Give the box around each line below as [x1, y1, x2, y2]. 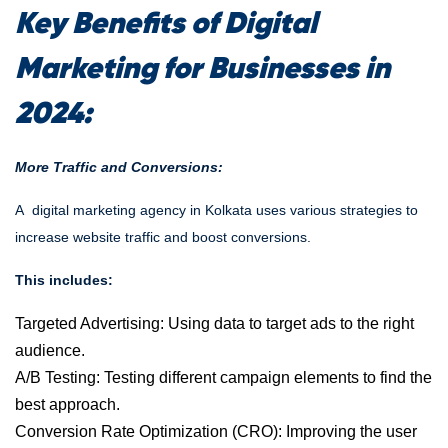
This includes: [15, 272, 113, 288]
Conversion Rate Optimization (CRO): [15, 423, 282, 440]
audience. [15, 342, 85, 359]
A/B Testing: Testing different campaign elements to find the [15, 369, 432, 386]
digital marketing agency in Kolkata [32, 202, 252, 218]
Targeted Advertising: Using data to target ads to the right [15, 315, 414, 332]
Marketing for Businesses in [15, 55, 390, 85]
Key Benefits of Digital [15, 10, 317, 40]
